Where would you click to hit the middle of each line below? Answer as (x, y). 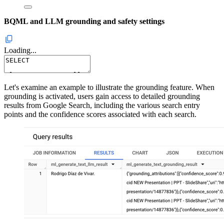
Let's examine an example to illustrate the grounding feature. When (109, 87)
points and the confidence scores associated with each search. (100, 114)
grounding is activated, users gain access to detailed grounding (102, 96)
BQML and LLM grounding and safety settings (84, 21)
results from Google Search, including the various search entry (102, 105)
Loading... (20, 50)
